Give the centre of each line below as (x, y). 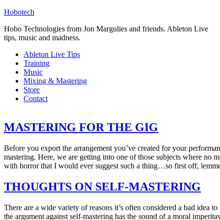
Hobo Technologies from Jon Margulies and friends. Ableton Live (106, 29)
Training (37, 63)
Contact (36, 98)
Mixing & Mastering (55, 81)
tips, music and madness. (42, 38)
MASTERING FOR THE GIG (81, 127)
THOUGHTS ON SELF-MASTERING (102, 186)
